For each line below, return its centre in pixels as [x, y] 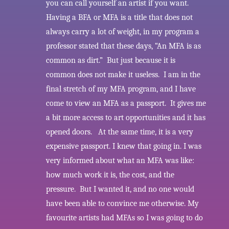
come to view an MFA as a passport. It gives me [126, 104]
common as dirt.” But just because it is [110, 61]
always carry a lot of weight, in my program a [122, 32]
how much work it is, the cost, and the [110, 175]
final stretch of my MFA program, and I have [121, 89]
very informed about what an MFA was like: [120, 161]
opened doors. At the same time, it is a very [119, 132]
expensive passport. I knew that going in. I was [123, 146]
